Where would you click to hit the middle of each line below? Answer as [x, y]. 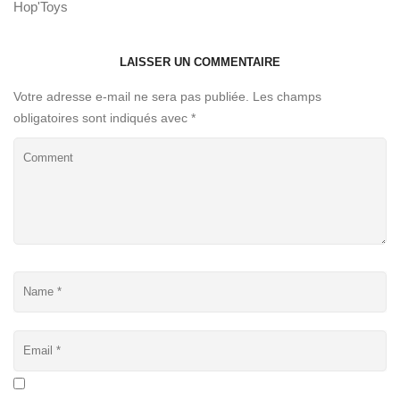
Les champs [287, 96]
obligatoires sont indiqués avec [102, 117]
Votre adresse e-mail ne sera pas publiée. [131, 96]
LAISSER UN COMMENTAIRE [200, 62]
